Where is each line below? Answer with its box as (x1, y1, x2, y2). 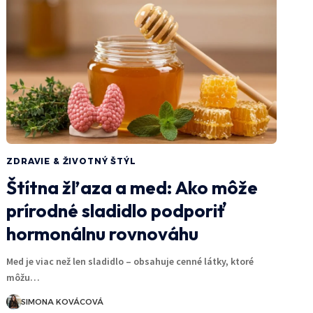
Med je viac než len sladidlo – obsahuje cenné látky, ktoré (6, 254, 254, 268)
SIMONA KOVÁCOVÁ (21, 296, 104, 307)
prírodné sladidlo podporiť (6, 198, 228, 222)
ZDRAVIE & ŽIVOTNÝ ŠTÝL (6, 155, 136, 166)
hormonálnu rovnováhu (6, 221, 199, 245)
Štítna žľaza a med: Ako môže (6, 175, 259, 199)
